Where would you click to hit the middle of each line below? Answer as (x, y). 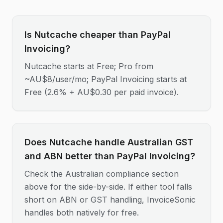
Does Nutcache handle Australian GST (109, 142)
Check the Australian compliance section (102, 174)
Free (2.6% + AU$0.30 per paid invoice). (102, 92)
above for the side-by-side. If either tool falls (108, 187)
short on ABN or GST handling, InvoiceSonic (110, 200)
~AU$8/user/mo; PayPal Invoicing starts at (106, 79)
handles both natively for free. (82, 213)
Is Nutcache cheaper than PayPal (98, 35)
